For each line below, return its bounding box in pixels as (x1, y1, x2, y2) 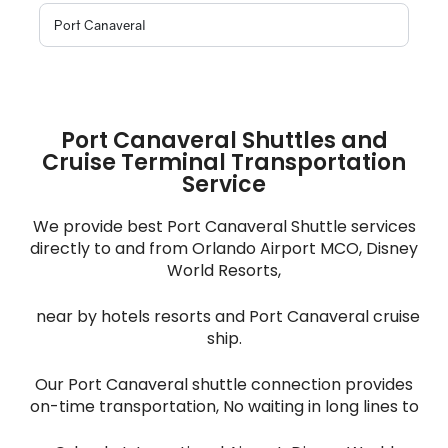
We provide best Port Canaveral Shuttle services (32, 214, 416, 238)
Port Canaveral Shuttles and (60, 124, 388, 156)
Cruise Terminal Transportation (42, 146, 406, 178)
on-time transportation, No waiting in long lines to (29, 394, 419, 418)
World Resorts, (167, 258, 281, 282)
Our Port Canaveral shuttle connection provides (35, 372, 413, 396)
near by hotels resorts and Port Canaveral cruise (28, 304, 420, 328)
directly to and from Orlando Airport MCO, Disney (30, 236, 418, 260)
